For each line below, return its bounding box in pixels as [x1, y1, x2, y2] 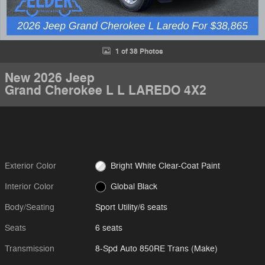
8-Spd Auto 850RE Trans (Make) [95, 244, 218, 254]
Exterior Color [5, 161, 56, 171]
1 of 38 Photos [115, 46, 163, 56]
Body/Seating [5, 202, 54, 212]
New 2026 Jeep [5, 70, 95, 86]
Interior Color [5, 182, 54, 192]
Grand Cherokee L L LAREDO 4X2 [5, 82, 206, 99]
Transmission [5, 244, 54, 254]
